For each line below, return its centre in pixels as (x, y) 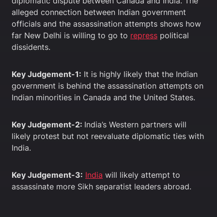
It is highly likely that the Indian (139, 74)
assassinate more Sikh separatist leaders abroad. (101, 186)
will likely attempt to (141, 175)
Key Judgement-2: (48, 124)
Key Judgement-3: (47, 175)
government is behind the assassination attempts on (108, 85)
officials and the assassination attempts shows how (106, 23)
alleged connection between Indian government (99, 12)
